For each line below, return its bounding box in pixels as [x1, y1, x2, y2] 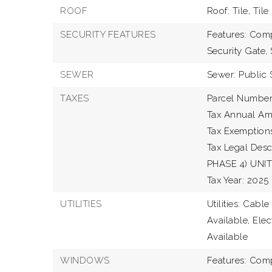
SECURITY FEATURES [60, 29, 156, 40]
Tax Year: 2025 [206, 175, 269, 186]
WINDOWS [60, 255, 110, 266]
